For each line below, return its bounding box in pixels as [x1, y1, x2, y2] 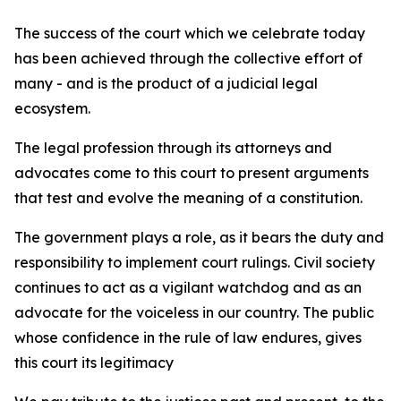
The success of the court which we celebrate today [14, 24, 365, 42]
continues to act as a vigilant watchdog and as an [14, 278, 362, 296]
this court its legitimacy [14, 354, 174, 371]
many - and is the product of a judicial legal [14, 74, 318, 92]
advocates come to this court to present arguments [14, 164, 369, 182]
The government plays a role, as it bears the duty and [14, 228, 384, 246]
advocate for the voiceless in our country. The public [14, 303, 374, 321]
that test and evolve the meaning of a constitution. [14, 189, 363, 207]
